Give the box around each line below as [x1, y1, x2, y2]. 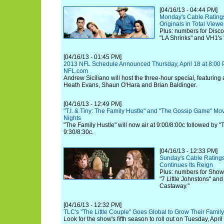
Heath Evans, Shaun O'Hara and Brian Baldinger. [63, 81, 197, 88]
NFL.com [63, 67, 88, 74]
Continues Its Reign [159, 161, 213, 168]
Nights [63, 114, 81, 121]
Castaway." [159, 182, 189, 189]
